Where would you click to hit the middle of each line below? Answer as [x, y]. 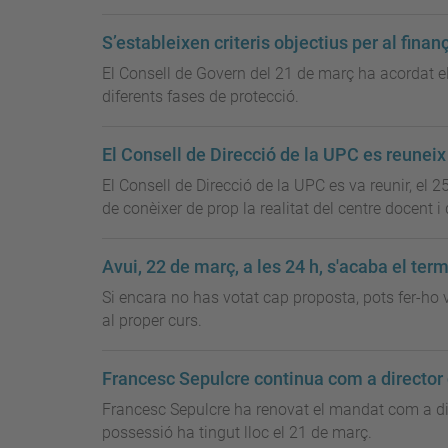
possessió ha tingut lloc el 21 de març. [237, 433]
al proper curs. [152, 321]
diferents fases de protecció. [200, 97]
